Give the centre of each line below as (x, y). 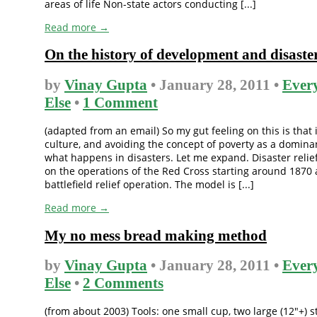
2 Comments (123, 283)
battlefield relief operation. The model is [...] (149, 185)
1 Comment (120, 102)
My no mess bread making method (156, 235)
